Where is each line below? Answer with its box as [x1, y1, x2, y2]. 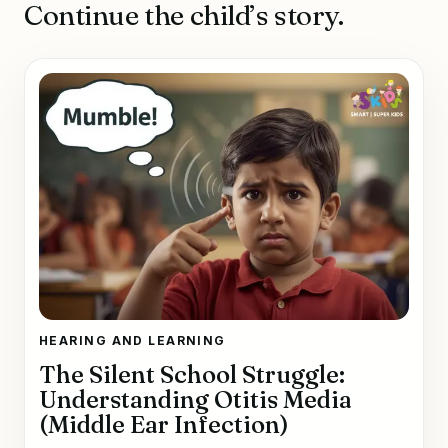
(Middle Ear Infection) [39, 409, 289, 439]
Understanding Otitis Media [39, 384, 352, 414]
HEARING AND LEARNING [39, 332, 226, 348]
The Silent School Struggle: [39, 359, 345, 389]
